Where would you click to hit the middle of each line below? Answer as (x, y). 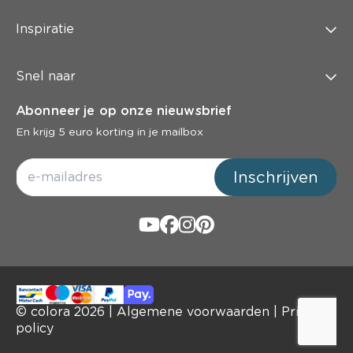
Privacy (304, 311)
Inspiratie (45, 28)
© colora (45, 311)
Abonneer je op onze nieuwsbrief (124, 110)
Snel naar (46, 76)
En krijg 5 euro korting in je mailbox (110, 131)
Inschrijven (276, 177)
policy (35, 328)
